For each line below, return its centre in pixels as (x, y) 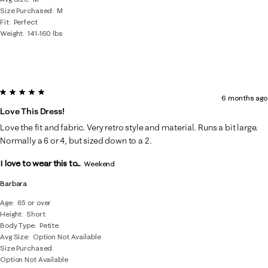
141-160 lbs (45, 33)
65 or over (34, 202)
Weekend (100, 164)
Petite (49, 225)
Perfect (25, 22)
